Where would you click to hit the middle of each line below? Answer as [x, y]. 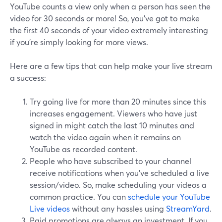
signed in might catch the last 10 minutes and [112, 125]
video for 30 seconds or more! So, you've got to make [105, 18]
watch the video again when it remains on [105, 137]
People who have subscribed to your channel [111, 161]
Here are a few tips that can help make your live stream [111, 66]
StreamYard [188, 209]
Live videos [50, 209]
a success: [28, 78]
